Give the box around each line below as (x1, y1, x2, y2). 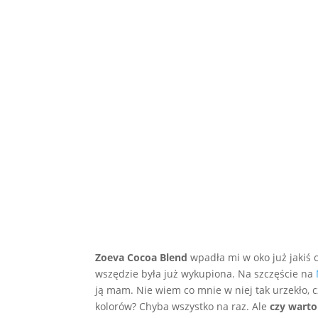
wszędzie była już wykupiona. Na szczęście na (95, 267, 317, 281)
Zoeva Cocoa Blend (95, 251, 188, 265)
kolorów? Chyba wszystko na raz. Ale (95, 300, 270, 314)
